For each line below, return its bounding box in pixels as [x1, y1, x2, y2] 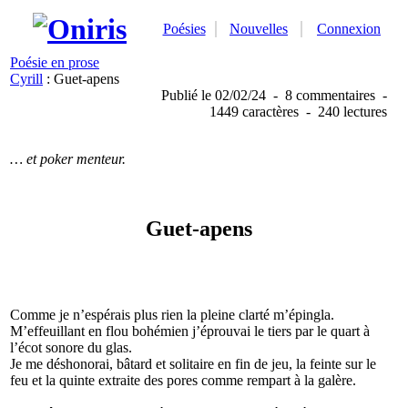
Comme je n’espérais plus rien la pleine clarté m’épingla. [10, 307, 334, 322]
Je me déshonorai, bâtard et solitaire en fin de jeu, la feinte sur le [10, 356, 376, 372]
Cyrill [10, 71, 43, 87]
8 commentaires [285, 87, 375, 103]
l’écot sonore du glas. [10, 340, 132, 355]
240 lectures [318, 104, 387, 119]
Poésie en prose [10, 55, 99, 70]
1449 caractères [209, 104, 299, 119]
